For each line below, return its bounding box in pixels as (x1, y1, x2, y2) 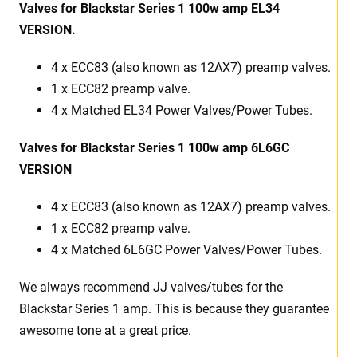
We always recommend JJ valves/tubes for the (19, 280, 283, 296)
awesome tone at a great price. (19, 323, 191, 339)
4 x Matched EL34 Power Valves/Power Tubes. (51, 103, 312, 119)
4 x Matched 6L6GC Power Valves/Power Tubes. (51, 242, 322, 258)
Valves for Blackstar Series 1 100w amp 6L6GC (19, 140, 289, 156)
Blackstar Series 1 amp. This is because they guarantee (19, 301, 329, 317)
